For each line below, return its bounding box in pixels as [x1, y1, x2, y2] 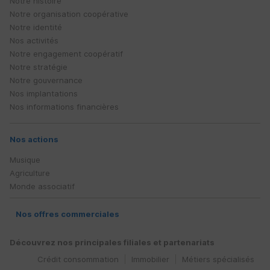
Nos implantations [10, 89, 78, 99]
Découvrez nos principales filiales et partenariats [10, 237, 215, 248]
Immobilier [131, 254, 169, 265]
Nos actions [10, 134, 58, 145]
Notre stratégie [10, 62, 67, 72]
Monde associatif [10, 181, 75, 192]
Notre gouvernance [10, 75, 83, 86]
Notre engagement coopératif [10, 49, 123, 59]
